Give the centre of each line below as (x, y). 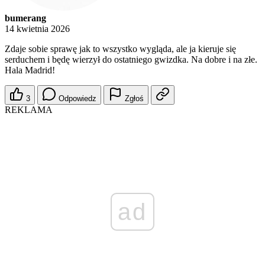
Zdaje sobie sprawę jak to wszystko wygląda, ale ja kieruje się (120, 49)
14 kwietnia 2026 (37, 29)
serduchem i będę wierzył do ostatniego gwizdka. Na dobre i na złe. (131, 59)
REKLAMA (29, 110)
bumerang (25, 18)
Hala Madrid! (30, 70)
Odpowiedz (77, 98)
